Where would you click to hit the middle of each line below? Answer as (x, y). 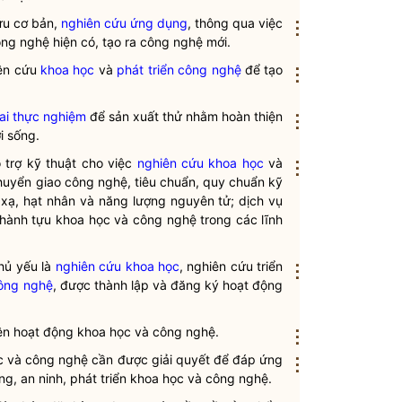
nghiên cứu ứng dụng (124, 23)
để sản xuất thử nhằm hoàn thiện (184, 116)
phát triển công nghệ (179, 70)
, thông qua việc (236, 23)
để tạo (262, 70)
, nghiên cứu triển (232, 266)
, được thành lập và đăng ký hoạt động (168, 285)
